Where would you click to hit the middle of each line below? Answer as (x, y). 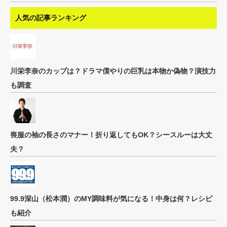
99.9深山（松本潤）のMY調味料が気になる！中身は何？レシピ (111, 199)
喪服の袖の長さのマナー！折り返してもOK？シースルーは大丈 (111, 135)
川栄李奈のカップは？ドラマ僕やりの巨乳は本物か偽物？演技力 (113, 71)
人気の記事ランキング (51, 18)
